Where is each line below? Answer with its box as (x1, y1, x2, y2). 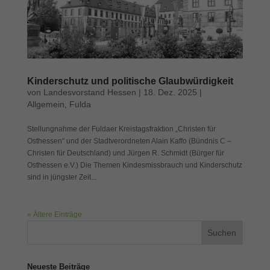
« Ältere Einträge (27, 210, 82, 219)
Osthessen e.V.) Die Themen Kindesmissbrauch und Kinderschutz (27, 161, 242, 170)
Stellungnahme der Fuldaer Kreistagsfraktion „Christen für (27, 125, 216, 134)
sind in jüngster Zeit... (27, 173, 96, 182)
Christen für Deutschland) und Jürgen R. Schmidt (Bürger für (27, 149, 224, 158)
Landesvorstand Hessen (43, 87, 136, 98)
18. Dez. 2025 (143, 87, 197, 98)
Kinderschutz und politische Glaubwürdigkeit (27, 76, 233, 87)
